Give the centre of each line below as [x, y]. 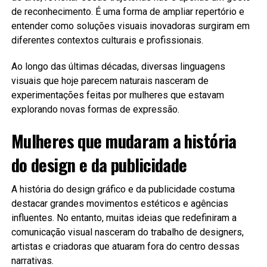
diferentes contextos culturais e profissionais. [107, 40]
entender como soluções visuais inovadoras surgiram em [130, 26]
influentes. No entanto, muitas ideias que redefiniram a [124, 218]
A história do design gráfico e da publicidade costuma [123, 189]
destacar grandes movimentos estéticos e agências [119, 203]
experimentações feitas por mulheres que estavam [117, 95]
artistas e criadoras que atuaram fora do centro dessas [125, 246]
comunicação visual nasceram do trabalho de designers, [127, 232]
